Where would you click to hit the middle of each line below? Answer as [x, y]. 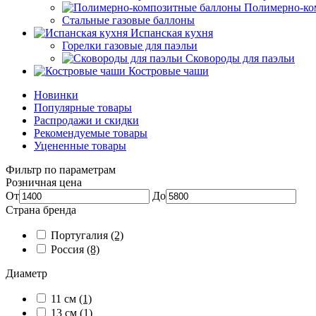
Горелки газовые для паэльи [130, 45]
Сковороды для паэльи [240, 58]
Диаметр [26, 273]
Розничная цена [44, 182]
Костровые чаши [169, 71]
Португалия [81, 235]
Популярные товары [83, 108]
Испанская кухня [172, 33]
